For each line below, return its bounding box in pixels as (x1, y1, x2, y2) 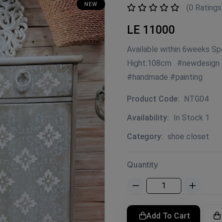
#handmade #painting (127, 72, 203, 82)
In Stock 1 (173, 113, 210, 122)
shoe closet (167, 132, 209, 141)
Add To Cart (146, 211, 190, 221)
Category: (127, 132, 165, 141)
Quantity (127, 160, 158, 169)
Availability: (127, 113, 171, 122)
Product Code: (127, 94, 181, 104)
